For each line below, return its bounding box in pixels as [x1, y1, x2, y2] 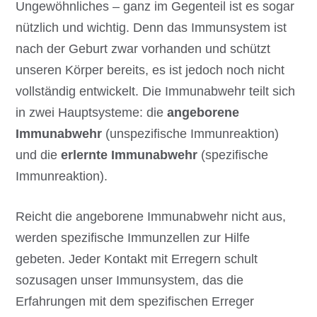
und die [16, 148, 62, 163]
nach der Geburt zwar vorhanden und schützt [16, 42, 271, 57]
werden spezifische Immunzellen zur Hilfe [16, 231, 250, 246]
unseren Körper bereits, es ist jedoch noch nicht [16, 63, 285, 78]
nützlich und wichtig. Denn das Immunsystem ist [16, 21, 287, 35]
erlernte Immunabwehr [61, 148, 198, 163]
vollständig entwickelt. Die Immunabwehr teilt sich [16, 84, 296, 99]
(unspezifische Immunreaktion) [102, 127, 279, 142]
